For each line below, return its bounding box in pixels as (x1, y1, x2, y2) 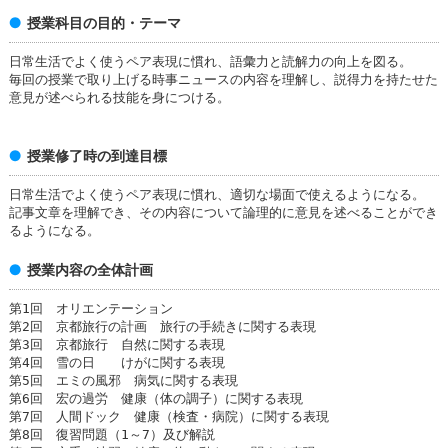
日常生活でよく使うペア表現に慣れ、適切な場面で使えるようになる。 (8, 187, 425, 202)
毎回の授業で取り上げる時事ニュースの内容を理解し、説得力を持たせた (8, 73, 438, 88)
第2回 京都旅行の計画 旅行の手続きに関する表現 (8, 319, 316, 335)
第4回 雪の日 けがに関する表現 (8, 355, 225, 371)
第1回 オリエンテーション (8, 301, 173, 317)
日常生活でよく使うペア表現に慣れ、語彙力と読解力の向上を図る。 (8, 55, 412, 70)
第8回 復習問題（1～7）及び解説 (8, 427, 215, 443)
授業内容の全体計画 (26, 262, 153, 279)
